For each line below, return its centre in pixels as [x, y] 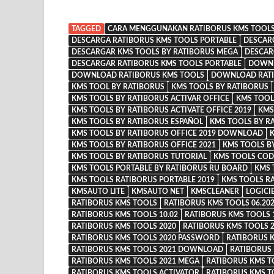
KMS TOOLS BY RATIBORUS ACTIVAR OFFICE [150, 99]
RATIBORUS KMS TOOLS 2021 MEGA [135, 261]
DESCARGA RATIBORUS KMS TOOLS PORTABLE [154, 41]
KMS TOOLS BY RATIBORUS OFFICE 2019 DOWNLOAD [167, 134]
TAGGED [86, 29]
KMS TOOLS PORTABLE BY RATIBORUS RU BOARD [160, 168]
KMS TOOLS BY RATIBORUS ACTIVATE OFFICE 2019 [161, 110]
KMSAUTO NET [158, 192]
